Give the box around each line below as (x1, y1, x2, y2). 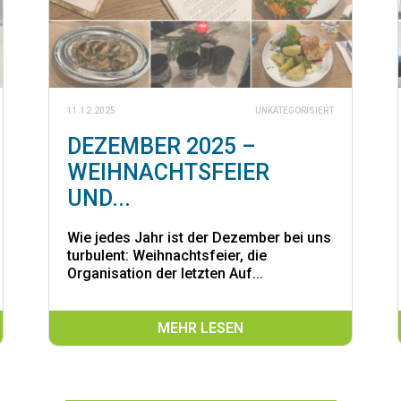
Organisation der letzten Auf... (67, 264, 263, 282)
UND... (67, 184, 131, 211)
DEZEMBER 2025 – (67, 132, 256, 159)
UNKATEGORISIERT (255, 105, 334, 115)
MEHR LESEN (158, 319, 243, 337)
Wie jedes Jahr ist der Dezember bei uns (67, 228, 331, 246)
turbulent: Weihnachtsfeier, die (67, 246, 267, 264)
